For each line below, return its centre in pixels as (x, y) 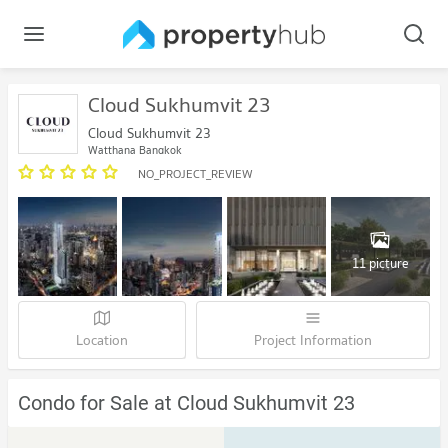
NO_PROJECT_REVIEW (195, 173)
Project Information (313, 340)
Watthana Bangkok (135, 150)
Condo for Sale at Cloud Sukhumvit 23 (186, 403)
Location (102, 340)
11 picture (380, 263)
